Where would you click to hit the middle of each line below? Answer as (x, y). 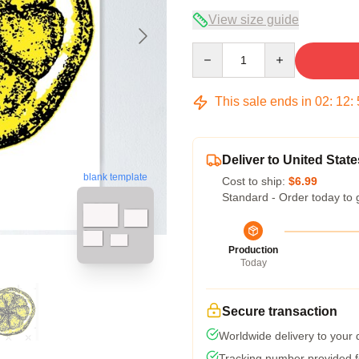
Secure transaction (280, 311)
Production (253, 250)
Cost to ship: (255, 181)
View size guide (254, 20)
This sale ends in (263, 101)
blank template (115, 177)
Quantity (213, 50)
